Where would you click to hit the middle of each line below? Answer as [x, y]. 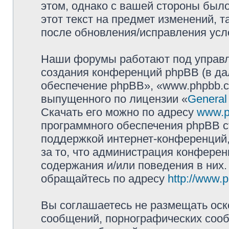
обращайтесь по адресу [104, 179]
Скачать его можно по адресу [119, 112]
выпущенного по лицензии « [114, 99]
